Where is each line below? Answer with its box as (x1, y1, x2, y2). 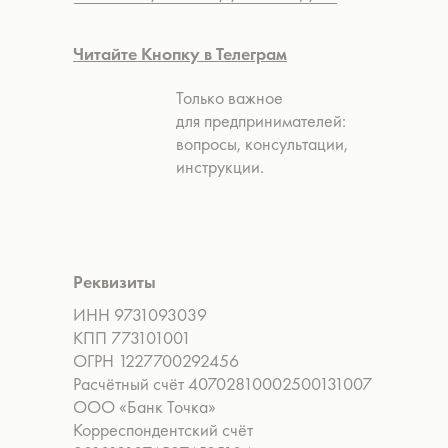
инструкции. (176, 155, 264, 178)
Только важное (176, 86, 283, 109)
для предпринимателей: (176, 109, 346, 132)
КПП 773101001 (73, 326, 202, 349)
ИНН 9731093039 (73, 303, 218, 326)
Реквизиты (73, 270, 156, 293)
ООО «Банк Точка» (73, 395, 227, 418)
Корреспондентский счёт (73, 418, 253, 441)
